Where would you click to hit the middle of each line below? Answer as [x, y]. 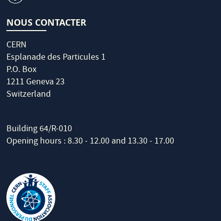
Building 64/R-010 [39, 130]
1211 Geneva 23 [36, 83]
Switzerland [29, 95]
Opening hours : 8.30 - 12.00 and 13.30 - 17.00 [91, 142]
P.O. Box [22, 71]
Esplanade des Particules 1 [56, 58]
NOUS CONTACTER [47, 23]
